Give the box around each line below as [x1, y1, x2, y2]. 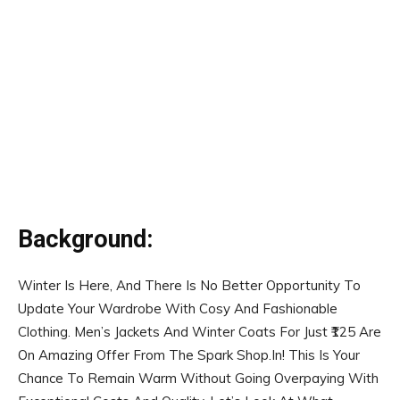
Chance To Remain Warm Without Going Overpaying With [18, 370, 379, 387]
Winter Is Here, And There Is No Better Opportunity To [18, 277, 361, 294]
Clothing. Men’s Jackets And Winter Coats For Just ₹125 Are [18, 323, 381, 340]
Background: [18, 225, 153, 254]
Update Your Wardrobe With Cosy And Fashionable [18, 300, 337, 317]
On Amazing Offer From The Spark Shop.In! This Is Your [18, 346, 360, 363]
